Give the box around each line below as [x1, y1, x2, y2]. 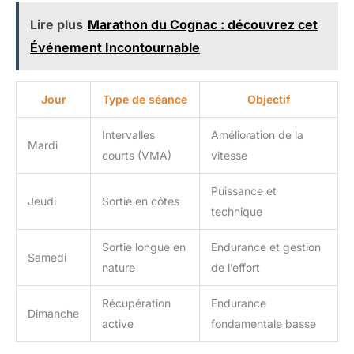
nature [102, 260, 135, 274]
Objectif [247, 92, 290, 106]
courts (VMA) [102, 148, 171, 162]
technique [211, 204, 262, 218]
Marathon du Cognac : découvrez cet [88, 16, 318, 32]
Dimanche [28, 306, 79, 320]
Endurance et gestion [211, 239, 321, 254]
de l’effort [211, 260, 260, 274]
